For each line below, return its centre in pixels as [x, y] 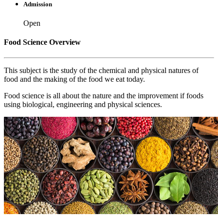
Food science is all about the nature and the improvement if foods [104, 95]
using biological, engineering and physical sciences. [83, 104]
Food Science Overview [42, 42]
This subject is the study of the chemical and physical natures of [101, 70]
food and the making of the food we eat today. [74, 79]
